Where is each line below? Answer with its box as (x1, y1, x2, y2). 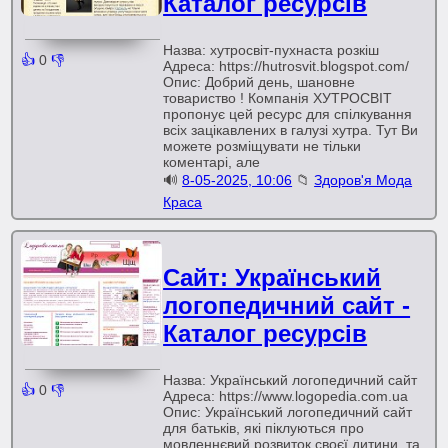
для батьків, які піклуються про (163, 420, 365, 436)
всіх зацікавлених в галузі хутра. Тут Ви (163, 122, 419, 138)
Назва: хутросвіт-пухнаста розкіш (163, 42, 380, 58)
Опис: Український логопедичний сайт (163, 404, 413, 420)
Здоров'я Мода (314, 172, 413, 188)
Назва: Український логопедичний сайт (163, 372, 418, 388)
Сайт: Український (163, 264, 382, 291)
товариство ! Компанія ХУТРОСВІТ (163, 90, 393, 106)
